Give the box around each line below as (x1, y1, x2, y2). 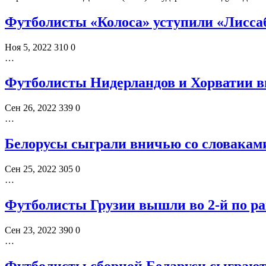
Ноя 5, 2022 (5, 42, 52, 52)
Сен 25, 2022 (5, 164, 56, 175)
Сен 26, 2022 (5, 103, 56, 113)
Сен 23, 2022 (5, 224, 56, 235)
